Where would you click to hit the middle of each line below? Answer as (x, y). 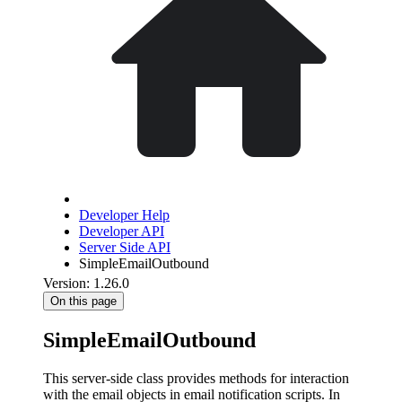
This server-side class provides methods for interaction (196, 378)
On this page (83, 301)
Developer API (122, 231)
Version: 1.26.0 (86, 283)
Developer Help (124, 215)
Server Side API (125, 247)
